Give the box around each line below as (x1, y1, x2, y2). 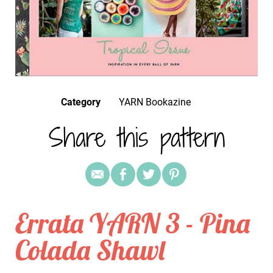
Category (61, 96, 101, 108)
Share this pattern (48, 119, 225, 155)
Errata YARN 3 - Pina (15, 205, 250, 240)
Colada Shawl (15, 232, 165, 267)
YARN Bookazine (124, 96, 191, 108)
